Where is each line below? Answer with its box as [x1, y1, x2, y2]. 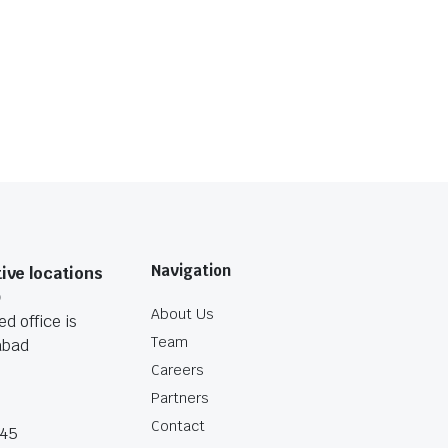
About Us [151, 305, 214, 323]
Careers [151, 361, 204, 379]
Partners [151, 389, 209, 407]
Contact [151, 417, 205, 435]
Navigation [151, 261, 231, 280]
